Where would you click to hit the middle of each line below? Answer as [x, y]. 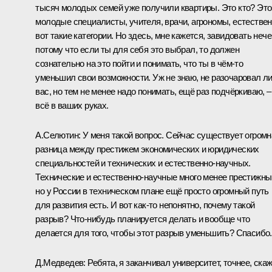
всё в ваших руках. [72, 105]
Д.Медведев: [60, 262]
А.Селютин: [59, 135]
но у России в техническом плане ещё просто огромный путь [152, 191]
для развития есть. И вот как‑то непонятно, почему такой [145, 205]
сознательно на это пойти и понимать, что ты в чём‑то [139, 63]
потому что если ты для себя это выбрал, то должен [137, 49]
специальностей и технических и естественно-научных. [143, 163]
